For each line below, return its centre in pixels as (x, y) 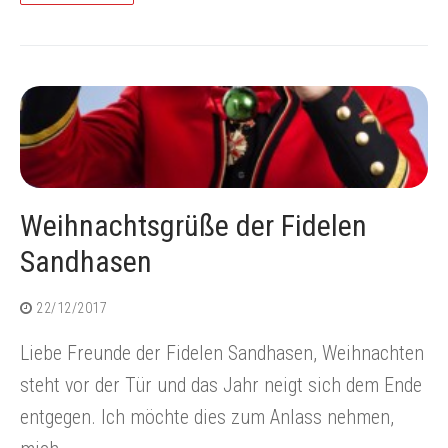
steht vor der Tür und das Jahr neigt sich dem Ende (221, 385)
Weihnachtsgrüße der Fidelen (193, 226)
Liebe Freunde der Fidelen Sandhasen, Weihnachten (222, 353)
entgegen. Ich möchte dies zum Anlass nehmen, (207, 417)
